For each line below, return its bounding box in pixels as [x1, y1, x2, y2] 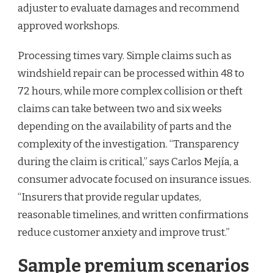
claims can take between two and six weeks [18, 102, 222, 115]
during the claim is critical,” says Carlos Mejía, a [18, 155, 239, 168]
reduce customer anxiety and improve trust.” [18, 225, 230, 239]
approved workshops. [18, 19, 119, 32]
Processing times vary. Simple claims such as [18, 49, 232, 62]
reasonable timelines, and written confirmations [18, 208, 249, 221]
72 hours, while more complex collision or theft [18, 84, 243, 97]
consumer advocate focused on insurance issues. [18, 172, 251, 186]
